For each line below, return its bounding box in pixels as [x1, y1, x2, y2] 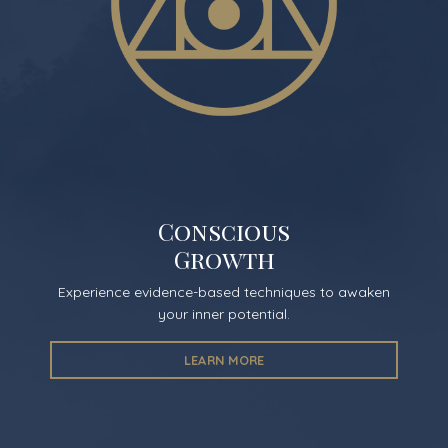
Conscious [158, 214, 290, 247]
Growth [173, 242, 275, 275]
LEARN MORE [183, 351, 265, 368]
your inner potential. [158, 304, 290, 323]
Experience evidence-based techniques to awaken [58, 282, 390, 301]
